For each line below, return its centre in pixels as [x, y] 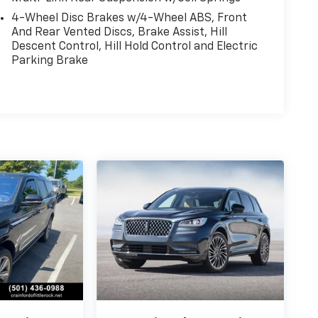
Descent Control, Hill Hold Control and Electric [134, 46]
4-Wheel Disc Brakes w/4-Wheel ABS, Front [129, 18]
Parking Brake [49, 61]
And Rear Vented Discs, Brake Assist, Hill [119, 32]
